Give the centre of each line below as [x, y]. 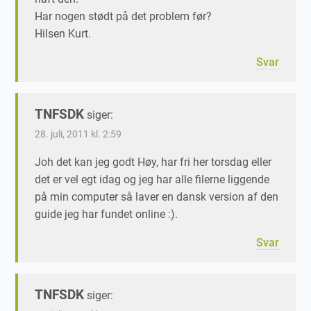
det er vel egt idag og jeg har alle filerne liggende [152, 180]
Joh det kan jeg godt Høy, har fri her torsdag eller [153, 162]
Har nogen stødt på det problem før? [124, 17]
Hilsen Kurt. [63, 34]
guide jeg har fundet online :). [107, 215]
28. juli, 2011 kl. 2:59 [78, 135]
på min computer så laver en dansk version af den [157, 197]
